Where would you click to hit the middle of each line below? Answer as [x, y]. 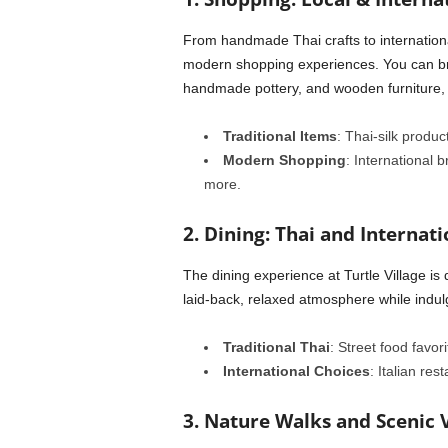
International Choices [296, 371]
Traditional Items [279, 136]
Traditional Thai [276, 347]
